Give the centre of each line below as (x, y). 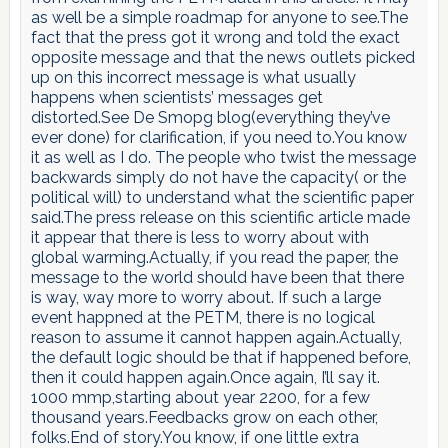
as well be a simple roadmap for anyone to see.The (219, 17)
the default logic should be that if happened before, (220, 357)
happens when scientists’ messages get (176, 97)
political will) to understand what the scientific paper (222, 197)
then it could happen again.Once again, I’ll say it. (205, 377)
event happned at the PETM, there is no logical (202, 317)
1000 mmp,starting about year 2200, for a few (200, 397)
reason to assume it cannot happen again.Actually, (216, 337)
